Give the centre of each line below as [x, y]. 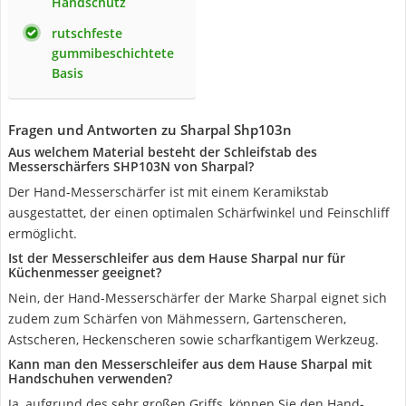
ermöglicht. [43, 233]
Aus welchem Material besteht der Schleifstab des [163, 152]
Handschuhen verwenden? [90, 378]
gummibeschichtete [113, 53]
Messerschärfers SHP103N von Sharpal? [131, 166]
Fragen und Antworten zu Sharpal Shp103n [150, 130]
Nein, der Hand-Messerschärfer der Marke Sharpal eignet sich [198, 298]
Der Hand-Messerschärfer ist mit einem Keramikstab [169, 192]
